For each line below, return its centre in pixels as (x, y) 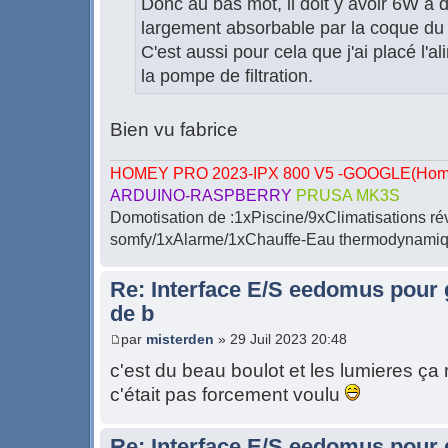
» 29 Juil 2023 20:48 (280, 338)
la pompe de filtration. (227, 76)
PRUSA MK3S (348, 196)
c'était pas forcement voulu (227, 394)
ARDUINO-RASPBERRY (203, 196)
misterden (180, 338)
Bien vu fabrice (174, 130)
